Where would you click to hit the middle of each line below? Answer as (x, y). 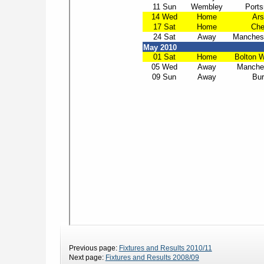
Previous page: (94, 248)
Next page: (87, 257)
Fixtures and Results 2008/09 (152, 257)
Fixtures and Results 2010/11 (165, 248)
